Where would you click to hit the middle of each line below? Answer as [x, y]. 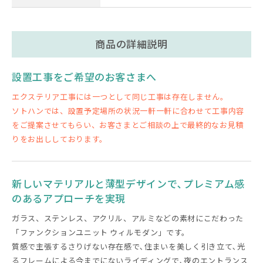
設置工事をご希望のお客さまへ [85, 77]
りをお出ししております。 [60, 139]
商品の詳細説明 [131, 44]
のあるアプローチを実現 [69, 198]
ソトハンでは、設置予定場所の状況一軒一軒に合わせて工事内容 [128, 111]
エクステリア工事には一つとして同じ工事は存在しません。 [120, 97]
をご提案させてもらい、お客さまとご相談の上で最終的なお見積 [128, 125]
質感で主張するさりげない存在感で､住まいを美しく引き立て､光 [129, 247]
